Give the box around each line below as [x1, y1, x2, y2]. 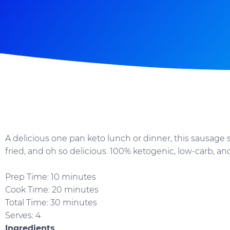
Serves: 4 [5, 210, 41, 220]
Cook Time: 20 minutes [5, 185, 99, 195]
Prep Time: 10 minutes [5, 172, 96, 182]
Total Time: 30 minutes [5, 198, 97, 207]
